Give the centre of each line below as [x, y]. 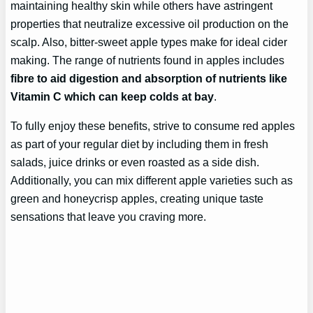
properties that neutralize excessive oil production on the [150, 23]
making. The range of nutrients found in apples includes [148, 60]
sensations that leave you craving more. [109, 217]
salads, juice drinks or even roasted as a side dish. [135, 162]
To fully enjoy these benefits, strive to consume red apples [153, 126]
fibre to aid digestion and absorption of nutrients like [149, 78]
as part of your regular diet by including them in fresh [140, 144]
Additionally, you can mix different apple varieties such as [152, 181]
